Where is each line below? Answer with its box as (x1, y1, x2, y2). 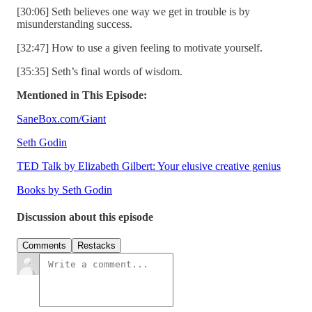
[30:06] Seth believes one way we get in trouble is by (17, 5, 250, 17)
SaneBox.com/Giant (17, 112, 106, 125)
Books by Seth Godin (17, 183, 112, 196)
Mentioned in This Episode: (17, 88, 147, 101)
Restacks (77, 240, 116, 251)
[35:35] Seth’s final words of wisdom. (17, 65, 182, 77)
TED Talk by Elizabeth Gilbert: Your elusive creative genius (17, 159, 281, 172)
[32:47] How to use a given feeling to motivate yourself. (17, 41, 263, 54)
